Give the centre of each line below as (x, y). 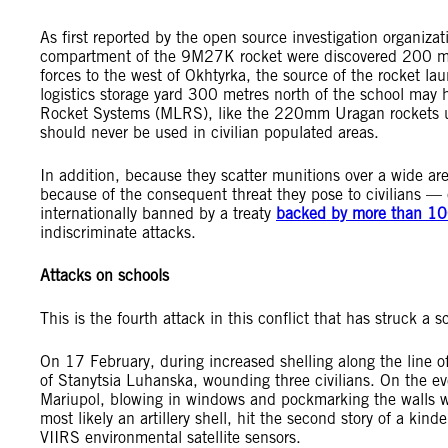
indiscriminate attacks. (118, 232)
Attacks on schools (104, 275)
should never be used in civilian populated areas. (209, 132)
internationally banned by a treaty (158, 213)
